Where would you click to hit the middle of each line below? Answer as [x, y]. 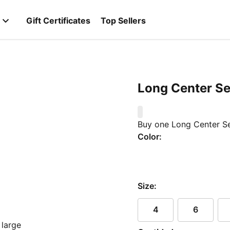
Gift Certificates [58, 21]
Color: [150, 136]
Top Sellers [123, 21]
